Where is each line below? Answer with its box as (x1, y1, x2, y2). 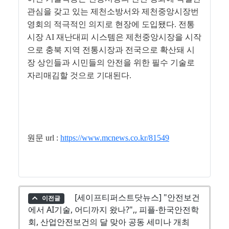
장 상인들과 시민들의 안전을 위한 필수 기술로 (27, 58, 195, 67)
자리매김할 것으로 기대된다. (27, 71, 133, 80)
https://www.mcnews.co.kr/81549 (60, 133, 169, 143)
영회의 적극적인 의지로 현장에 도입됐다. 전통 (27, 20, 195, 29)
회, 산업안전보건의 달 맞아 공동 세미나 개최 (28, 216, 190, 228)
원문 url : (27, 133, 60, 143)
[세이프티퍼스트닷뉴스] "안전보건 (72, 192, 200, 203)
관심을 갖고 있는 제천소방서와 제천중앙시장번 (27, 7, 199, 16)
